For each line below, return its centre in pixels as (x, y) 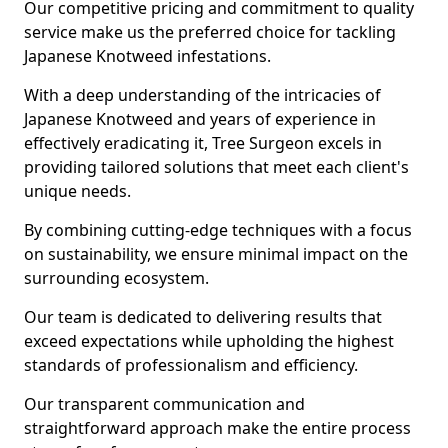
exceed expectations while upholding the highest (209, 341)
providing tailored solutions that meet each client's (216, 167)
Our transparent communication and (164, 404)
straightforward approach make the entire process (217, 428)
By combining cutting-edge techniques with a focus (218, 230)
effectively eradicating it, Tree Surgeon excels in (203, 143)
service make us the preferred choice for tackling (210, 32)
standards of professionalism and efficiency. (193, 365)
